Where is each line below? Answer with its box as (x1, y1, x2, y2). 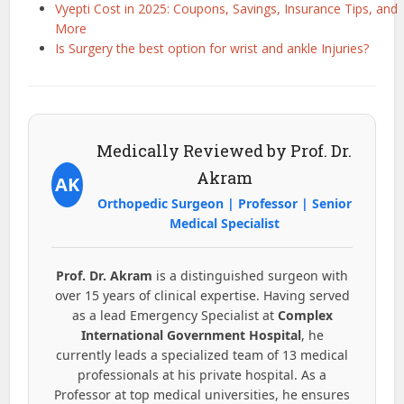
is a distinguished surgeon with (152, 266, 348, 284)
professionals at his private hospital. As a (78, 365, 326, 383)
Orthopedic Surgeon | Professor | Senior (96, 194, 352, 212)
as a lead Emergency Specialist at (71, 306, 278, 324)
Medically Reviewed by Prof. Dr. (96, 139, 353, 161)
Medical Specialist (169, 214, 280, 232)
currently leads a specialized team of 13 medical (56, 345, 348, 363)
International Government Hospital (80, 326, 301, 344)
